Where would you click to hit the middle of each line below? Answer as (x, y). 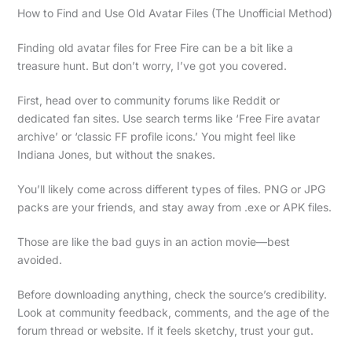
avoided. (39, 259)
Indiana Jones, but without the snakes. (116, 154)
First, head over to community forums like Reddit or (148, 100)
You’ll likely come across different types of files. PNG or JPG (171, 189)
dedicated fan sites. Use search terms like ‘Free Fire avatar (168, 118)
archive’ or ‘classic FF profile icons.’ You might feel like (156, 136)
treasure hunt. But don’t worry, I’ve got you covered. (152, 65)
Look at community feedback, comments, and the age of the (173, 312)
